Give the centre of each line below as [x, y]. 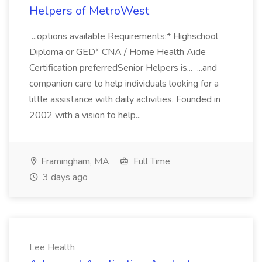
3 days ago [64, 177]
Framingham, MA [74, 161]
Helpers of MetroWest [89, 11]
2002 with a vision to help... [86, 115]
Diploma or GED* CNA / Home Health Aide [118, 52]
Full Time [151, 161]
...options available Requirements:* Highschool [124, 36]
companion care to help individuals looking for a [124, 84]
